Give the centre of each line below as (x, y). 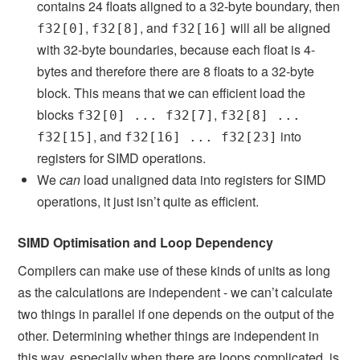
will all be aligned (279, 27)
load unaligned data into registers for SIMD (204, 179)
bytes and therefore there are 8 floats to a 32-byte (176, 71)
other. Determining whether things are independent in (169, 335)
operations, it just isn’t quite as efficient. (148, 201)
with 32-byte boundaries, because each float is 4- (176, 49)
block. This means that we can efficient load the (172, 92)
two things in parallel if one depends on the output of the (176, 313)
